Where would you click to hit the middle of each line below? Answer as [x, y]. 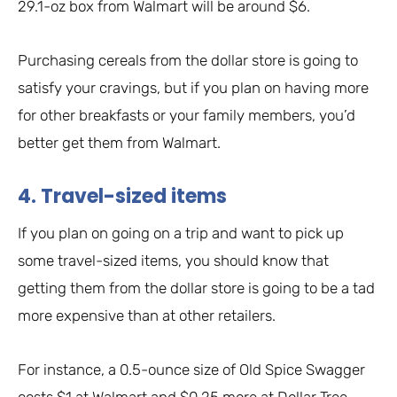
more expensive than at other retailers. [147, 316]
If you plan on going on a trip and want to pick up [181, 234]
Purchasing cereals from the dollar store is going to [188, 61]
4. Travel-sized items [122, 197]
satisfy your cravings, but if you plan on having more [193, 88]
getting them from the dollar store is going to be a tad [196, 288]
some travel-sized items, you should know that [173, 261]
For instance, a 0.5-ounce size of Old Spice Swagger [191, 370]
